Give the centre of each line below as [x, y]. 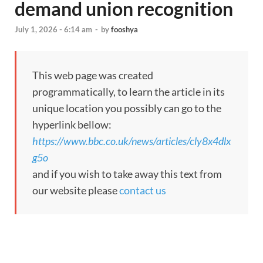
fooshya [124, 30]
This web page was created [93, 75]
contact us [143, 190]
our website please [76, 190]
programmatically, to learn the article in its [129, 92]
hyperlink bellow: [72, 125]
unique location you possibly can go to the [127, 108]
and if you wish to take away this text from [127, 174]
